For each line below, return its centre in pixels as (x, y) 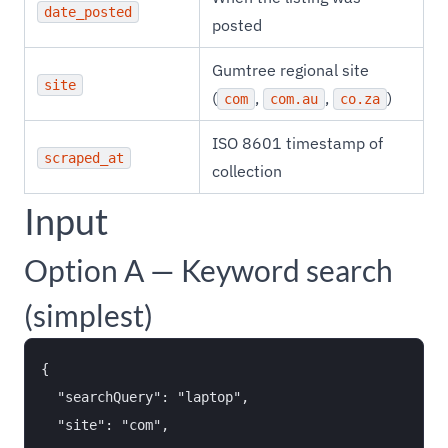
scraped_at (84, 158)
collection (247, 171)
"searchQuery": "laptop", (145, 397)
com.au (294, 99)
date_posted (88, 12)
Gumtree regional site (290, 70)
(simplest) (88, 315)
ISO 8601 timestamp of (297, 143)
